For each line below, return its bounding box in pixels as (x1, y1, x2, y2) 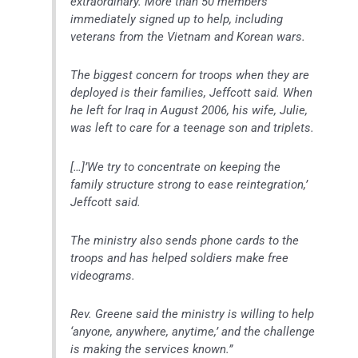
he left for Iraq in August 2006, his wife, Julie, (70, 103, 308, 118)
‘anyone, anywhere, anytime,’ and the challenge (70, 324, 316, 340)
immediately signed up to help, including (70, 11, 284, 26)
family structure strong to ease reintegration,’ (70, 177, 308, 192)
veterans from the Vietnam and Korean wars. (70, 29, 306, 44)
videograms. (70, 268, 136, 283)
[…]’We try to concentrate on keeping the (70, 159, 281, 174)
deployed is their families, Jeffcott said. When (70, 86, 313, 101)
